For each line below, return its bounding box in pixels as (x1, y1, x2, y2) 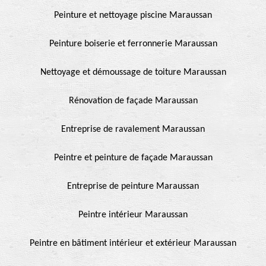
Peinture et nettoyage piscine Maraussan (54, 10, 212, 20)
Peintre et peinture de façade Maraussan (53, 153, 213, 163)
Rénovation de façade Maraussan (68, 96, 198, 106)
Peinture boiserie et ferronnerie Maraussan (49, 39, 217, 49)
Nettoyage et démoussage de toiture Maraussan (40, 67, 226, 77)
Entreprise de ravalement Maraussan (61, 124, 205, 134)
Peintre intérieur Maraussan (78, 210, 188, 220)
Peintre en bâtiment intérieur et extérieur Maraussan (30, 238, 236, 248)
